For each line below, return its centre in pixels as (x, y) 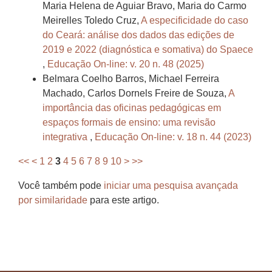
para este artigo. (123, 200)
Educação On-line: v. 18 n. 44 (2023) (173, 137)
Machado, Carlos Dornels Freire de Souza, (135, 93)
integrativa (66, 137)
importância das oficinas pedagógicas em (132, 108)
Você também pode (61, 186)
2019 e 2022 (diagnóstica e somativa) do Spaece (148, 50)
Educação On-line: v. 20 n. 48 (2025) (126, 64)
